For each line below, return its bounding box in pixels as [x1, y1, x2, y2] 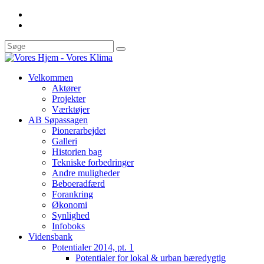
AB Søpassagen [28, 115, 88, 125]
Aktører [52, 83, 81, 93]
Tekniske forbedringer [52, 157, 134, 167]
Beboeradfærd [52, 179, 105, 189]
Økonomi [52, 200, 87, 210]
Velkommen [28, 72, 73, 82]
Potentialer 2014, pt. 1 [52, 242, 134, 252]
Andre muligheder [52, 168, 120, 178]
